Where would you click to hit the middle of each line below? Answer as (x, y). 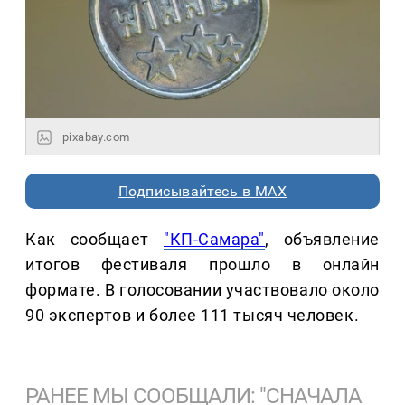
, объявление (322, 239)
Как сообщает (95, 239)
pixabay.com (96, 137)
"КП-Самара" (214, 239)
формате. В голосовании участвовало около (202, 289)
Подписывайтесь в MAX (202, 191)
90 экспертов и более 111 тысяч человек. (193, 315)
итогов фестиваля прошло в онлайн (202, 264)
